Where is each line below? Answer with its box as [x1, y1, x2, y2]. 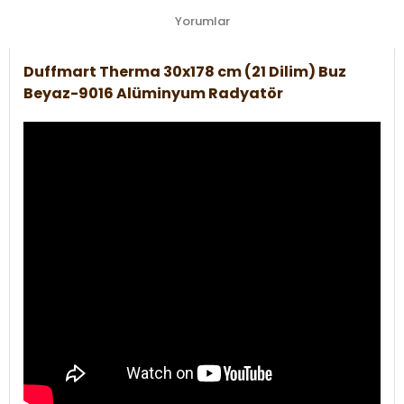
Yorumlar [174, 12, 230, 30]
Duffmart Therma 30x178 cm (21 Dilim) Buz [23, 60, 346, 82]
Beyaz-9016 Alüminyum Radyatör [23, 82, 283, 104]
